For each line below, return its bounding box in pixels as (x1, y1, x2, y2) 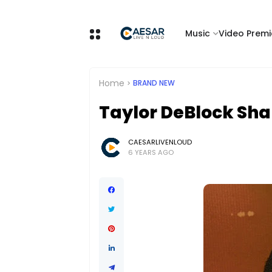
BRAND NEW (133, 78, 175, 88)
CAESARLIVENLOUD (128, 137, 192, 147)
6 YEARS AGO (128, 147, 174, 157)
